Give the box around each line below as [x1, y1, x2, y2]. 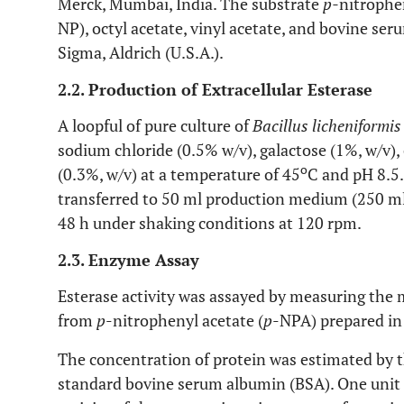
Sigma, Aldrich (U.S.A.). [58, 41, 224, 63]
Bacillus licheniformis [252, 115, 401, 136]
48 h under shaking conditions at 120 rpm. [58, 212, 362, 234]
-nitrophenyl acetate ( [106, 309, 263, 331]
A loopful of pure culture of [58, 115, 252, 136]
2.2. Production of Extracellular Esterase [58, 78, 372, 100]
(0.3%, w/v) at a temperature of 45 [58, 163, 300, 185]
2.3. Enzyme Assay [58, 249, 199, 271]
